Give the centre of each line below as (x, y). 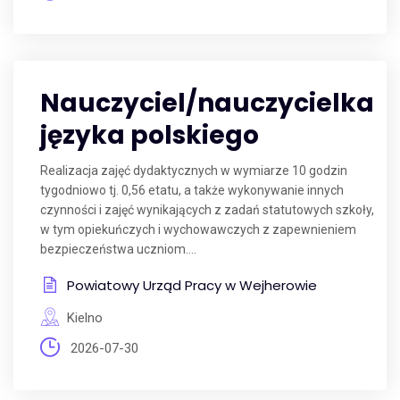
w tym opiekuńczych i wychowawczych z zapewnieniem (198, 229)
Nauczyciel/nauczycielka (207, 103)
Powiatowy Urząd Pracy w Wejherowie (192, 285)
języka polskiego (150, 135)
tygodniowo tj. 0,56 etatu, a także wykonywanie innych (192, 190)
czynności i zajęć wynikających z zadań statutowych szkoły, (207, 210)
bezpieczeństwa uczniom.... (118, 249)
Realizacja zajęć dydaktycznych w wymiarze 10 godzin (194, 171)
